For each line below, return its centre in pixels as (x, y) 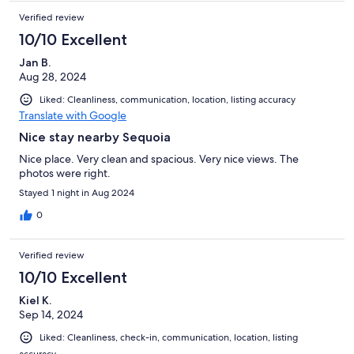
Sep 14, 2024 (51, 314)
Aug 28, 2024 (53, 76)
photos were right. (65, 173)
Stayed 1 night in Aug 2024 (77, 192)
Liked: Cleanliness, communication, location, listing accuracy (168, 99)
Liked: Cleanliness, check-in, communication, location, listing (169, 337)
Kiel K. (35, 300)
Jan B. (35, 62)
